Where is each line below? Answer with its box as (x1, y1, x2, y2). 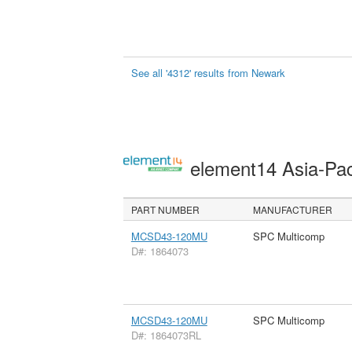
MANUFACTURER (253, 202, 333, 216)
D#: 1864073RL (130, 327, 201, 343)
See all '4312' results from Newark (131, 64, 286, 80)
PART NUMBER (131, 202, 200, 216)
